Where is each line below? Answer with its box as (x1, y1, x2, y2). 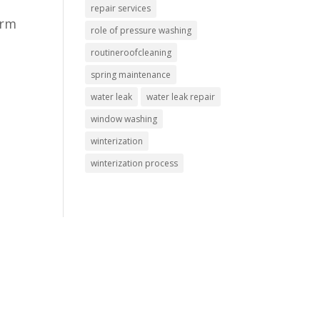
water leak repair (146, 91, 216, 103)
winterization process (91, 157, 179, 169)
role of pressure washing (91, 24, 192, 36)
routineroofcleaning (91, 46, 172, 59)
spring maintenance (91, 69, 171, 81)
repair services (91, 2, 151, 14)
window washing (91, 113, 158, 125)
